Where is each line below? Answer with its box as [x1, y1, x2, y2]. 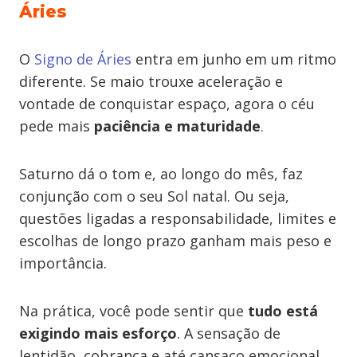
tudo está [248, 301, 318, 320]
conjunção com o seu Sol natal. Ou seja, [19, 186, 289, 206]
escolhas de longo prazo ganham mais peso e [19, 231, 331, 250]
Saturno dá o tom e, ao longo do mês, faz [19, 164, 303, 183]
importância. [19, 253, 107, 273]
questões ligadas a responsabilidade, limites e [19, 209, 336, 228]
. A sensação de [177, 324, 280, 343]
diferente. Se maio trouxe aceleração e [19, 72, 283, 91]
